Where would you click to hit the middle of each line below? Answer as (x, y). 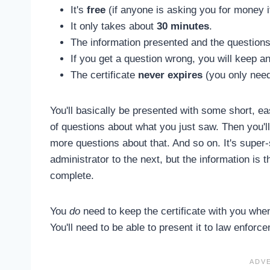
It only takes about (114, 26)
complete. (72, 175)
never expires (170, 75)
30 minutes (183, 26)
